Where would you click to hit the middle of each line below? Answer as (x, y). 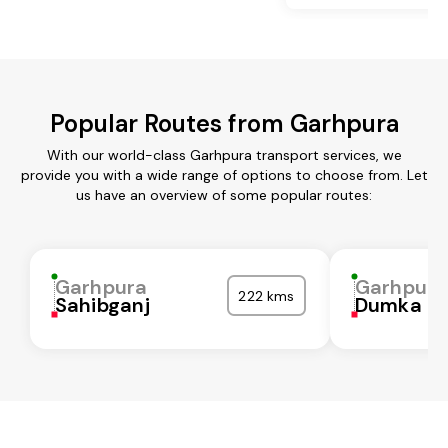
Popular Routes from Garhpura (224, 123)
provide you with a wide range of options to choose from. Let (224, 174)
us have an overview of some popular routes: (224, 194)
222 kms (266, 295)
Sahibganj (103, 304)
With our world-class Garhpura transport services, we (224, 154)
